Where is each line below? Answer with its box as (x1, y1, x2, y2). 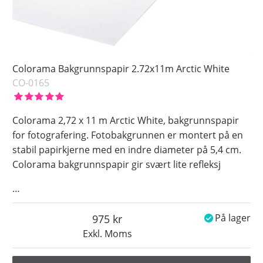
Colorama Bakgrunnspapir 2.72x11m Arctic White (12, 62, 230, 75)
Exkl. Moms (82, 227, 132, 240)
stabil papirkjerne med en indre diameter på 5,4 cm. (12, 143, 242, 156)
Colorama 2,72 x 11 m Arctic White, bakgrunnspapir (12, 113, 240, 127)
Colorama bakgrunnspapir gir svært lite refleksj (12, 157, 221, 171)
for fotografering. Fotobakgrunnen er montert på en (12, 128, 244, 141)
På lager (214, 211, 251, 224)
